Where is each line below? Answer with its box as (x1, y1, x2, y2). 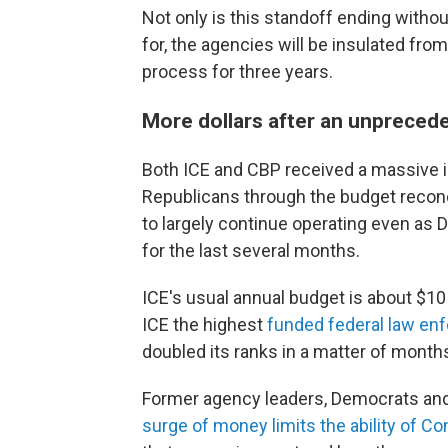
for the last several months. (142, 240, 360, 262)
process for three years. (142, 61, 333, 83)
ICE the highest (142, 314, 267, 336)
